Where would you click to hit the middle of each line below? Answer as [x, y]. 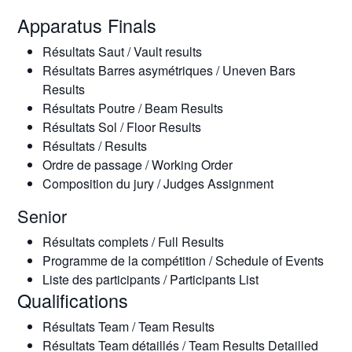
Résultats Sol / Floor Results [121, 127]
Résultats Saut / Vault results [122, 51]
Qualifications [72, 300]
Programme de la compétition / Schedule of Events [183, 260]
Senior [42, 216]
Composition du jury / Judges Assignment [158, 183]
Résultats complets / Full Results [133, 242]
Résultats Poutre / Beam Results [132, 108]
